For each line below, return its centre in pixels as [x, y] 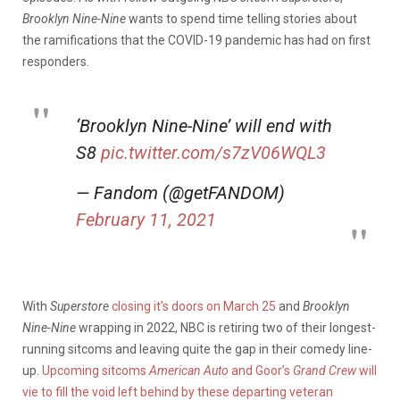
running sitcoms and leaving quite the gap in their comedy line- [197, 349]
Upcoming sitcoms [96, 370]
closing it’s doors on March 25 [194, 306]
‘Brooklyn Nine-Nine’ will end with [204, 125]
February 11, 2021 [146, 219]
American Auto [190, 370]
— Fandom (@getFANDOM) [180, 192]
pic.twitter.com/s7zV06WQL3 [213, 152]
